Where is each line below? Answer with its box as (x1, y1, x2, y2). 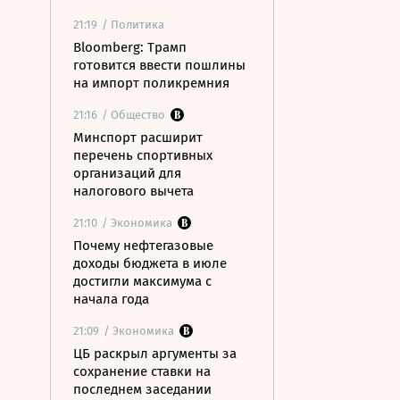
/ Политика (102, 18, 164, 31)
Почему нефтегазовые (73, 237, 213, 254)
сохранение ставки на (73, 363, 211, 379)
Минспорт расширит (73, 129, 203, 146)
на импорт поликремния (73, 75, 229, 91)
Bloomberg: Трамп (73, 39, 187, 55)
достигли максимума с (73, 273, 212, 289)
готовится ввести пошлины (73, 57, 246, 73)
